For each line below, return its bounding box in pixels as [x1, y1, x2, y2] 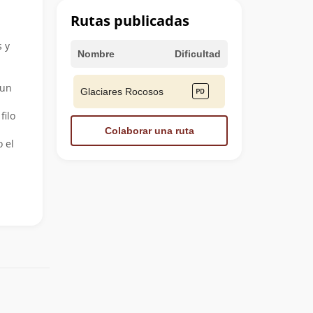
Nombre [78, 48, 115, 59]
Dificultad [175, 48, 221, 59]
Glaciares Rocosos [80, 85, 163, 97]
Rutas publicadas [71, 10, 189, 30]
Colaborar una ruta [104, 124, 194, 136]
